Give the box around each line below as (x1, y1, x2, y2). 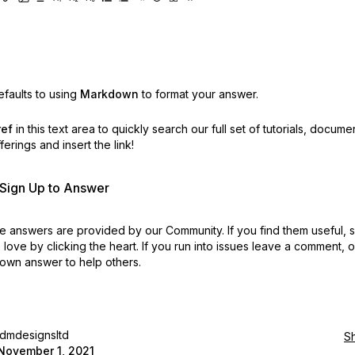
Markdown (79, 87, 139, 101)
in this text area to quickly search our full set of (15, 122, 260, 136)
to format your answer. (141, 87, 258, 101)
